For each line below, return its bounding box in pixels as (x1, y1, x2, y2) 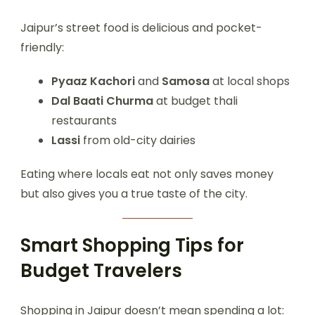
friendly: (20, 39, 64, 56)
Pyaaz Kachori (51, 73, 135, 90)
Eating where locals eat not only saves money (20, 166, 274, 183)
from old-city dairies (80, 132, 195, 149)
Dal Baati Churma (51, 93, 153, 110)
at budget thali (153, 93, 238, 110)
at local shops (210, 73, 290, 90)
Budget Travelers (20, 258, 182, 284)
